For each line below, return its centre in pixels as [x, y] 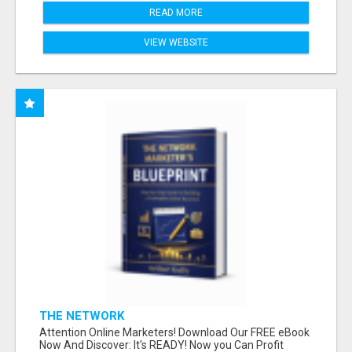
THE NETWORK [82, 316]
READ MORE [176, 12]
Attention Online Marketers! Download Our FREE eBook [174, 333]
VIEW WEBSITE [176, 42]
